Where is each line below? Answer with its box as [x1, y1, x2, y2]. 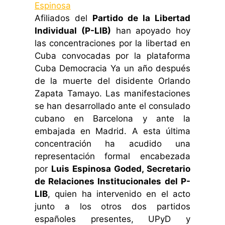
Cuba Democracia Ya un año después [34, 63, 191, 73]
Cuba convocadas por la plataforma [34, 50, 191, 61]
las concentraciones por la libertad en [34, 38, 191, 48]
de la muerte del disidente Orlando [34, 75, 191, 86]
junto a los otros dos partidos [34, 201, 191, 211]
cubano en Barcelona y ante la [34, 113, 191, 124]
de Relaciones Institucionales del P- [34, 176, 191, 186]
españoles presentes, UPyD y [34, 213, 191, 224]
